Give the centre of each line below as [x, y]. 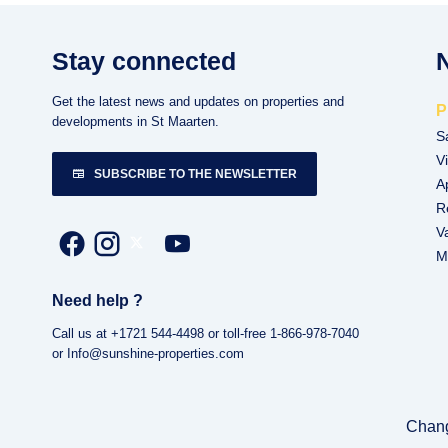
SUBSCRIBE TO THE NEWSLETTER [195, 174]
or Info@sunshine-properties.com [148, 353]
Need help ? [97, 300]
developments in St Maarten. [135, 121]
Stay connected [144, 61]
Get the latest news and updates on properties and [198, 101]
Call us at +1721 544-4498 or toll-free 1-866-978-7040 [205, 333]
